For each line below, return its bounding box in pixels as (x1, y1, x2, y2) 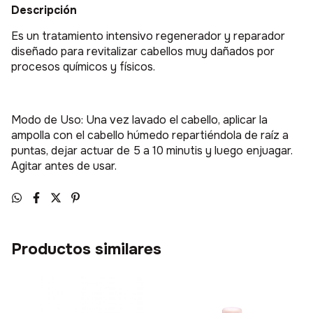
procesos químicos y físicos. (11, 59, 155, 75)
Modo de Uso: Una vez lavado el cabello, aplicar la (11, 112, 268, 128)
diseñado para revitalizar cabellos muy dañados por (11, 44, 275, 59)
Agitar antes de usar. (11, 159, 117, 174)
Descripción (11, 3, 77, 18)
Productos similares (11, 239, 161, 260)
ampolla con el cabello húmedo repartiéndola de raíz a (11, 128, 289, 143)
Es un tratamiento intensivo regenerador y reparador (11, 29, 285, 44)
